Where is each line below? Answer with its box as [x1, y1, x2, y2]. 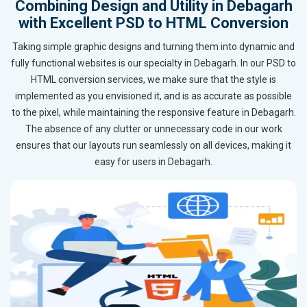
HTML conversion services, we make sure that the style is [31, 74, 276, 86]
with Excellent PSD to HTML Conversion [19, 14, 288, 32]
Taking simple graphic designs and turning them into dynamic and [12, 41, 295, 53]
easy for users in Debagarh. [95, 156, 212, 168]
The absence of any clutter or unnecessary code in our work [25, 123, 282, 135]
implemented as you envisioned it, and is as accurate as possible [15, 90, 292, 102]
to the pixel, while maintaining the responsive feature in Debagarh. [11, 107, 296, 119]
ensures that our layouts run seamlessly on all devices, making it [16, 140, 291, 151]
